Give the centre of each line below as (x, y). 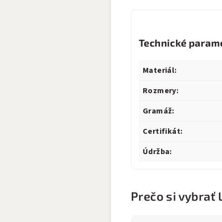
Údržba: (157, 152)
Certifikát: (163, 131)
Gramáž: (159, 111)
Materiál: (160, 70)
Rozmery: (161, 91)
